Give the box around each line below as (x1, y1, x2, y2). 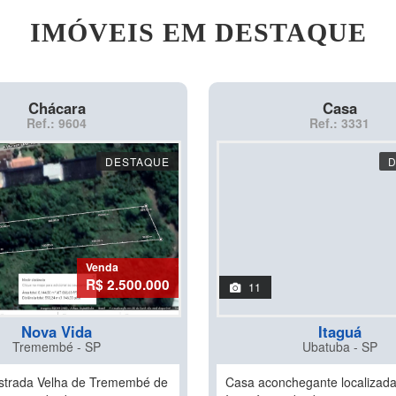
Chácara (27, 97, 86, 118)
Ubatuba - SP (301, 338, 377, 355)
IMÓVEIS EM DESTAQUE (29, 18, 367, 47)
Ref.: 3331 (309, 114, 369, 132)
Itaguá (317, 321, 362, 342)
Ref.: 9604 (27, 114, 87, 132)
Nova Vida (21, 321, 92, 342)
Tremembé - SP (12, 338, 101, 355)
